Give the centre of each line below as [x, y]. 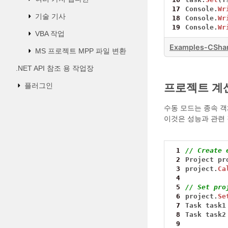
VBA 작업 [50, 34]
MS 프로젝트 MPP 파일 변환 [80, 51]
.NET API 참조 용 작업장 [54, 68]
